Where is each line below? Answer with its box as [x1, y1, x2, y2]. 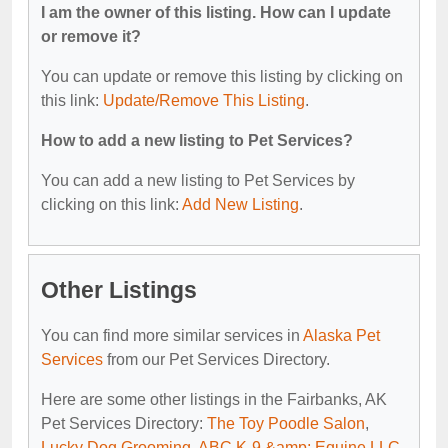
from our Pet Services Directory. [103, 350, 330, 368]
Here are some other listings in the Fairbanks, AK [41, 390, 387, 408]
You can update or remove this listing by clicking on [41, 67, 403, 85]
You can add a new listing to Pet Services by [41, 171, 355, 189]
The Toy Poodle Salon [207, 414, 365, 432]
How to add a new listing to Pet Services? [41, 131, 353, 149]
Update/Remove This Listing [103, 91, 305, 109]
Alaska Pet [303, 326, 380, 344]
